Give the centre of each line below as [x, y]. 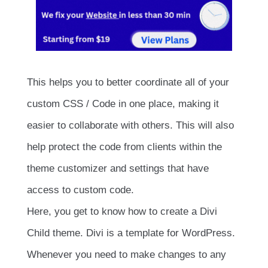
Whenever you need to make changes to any [127, 255]
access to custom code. [80, 190]
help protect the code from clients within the [124, 147]
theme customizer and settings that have [118, 169]
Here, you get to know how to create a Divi [122, 212]
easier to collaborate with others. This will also [130, 126]
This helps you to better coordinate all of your [128, 83]
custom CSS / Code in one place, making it [123, 104]
